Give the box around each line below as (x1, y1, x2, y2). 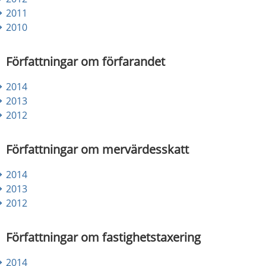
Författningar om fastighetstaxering (6, 229, 201, 245)
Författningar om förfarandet (6, 53, 165, 69)
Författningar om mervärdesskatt (6, 141, 189, 157)
